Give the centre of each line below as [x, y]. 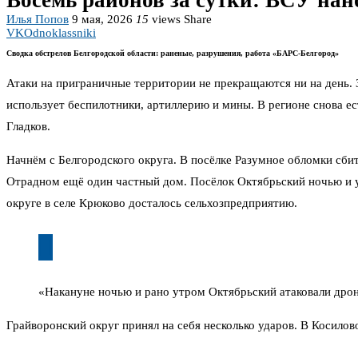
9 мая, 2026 [102, 20]
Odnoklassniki [60, 33]
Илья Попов [38, 20]
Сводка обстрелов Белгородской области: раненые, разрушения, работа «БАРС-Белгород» [173, 54]
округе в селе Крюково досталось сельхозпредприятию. [152, 203]
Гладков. [28, 127]
